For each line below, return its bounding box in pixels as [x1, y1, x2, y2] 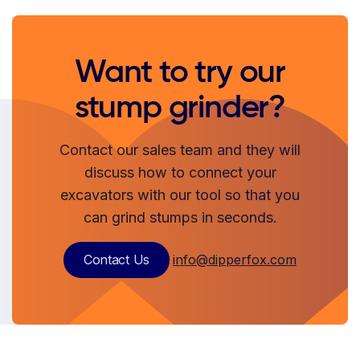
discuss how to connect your [84, 163, 276, 181]
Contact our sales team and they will [59, 141, 301, 158]
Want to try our [74, 56, 285, 89]
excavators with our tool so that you [60, 186, 300, 203]
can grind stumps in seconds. [83, 208, 277, 226]
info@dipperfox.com [172, 251, 297, 268]
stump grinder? [74, 92, 286, 125]
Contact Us [84, 251, 149, 268]
